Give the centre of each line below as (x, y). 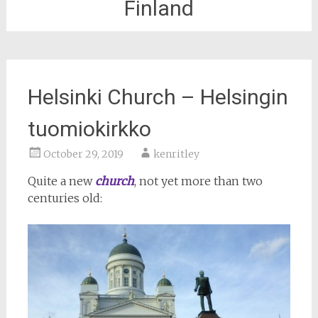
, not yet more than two (198, 181)
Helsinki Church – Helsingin (158, 97)
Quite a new (61, 181)
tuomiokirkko (89, 129)
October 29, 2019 (83, 154)
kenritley (176, 154)
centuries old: (65, 198)
